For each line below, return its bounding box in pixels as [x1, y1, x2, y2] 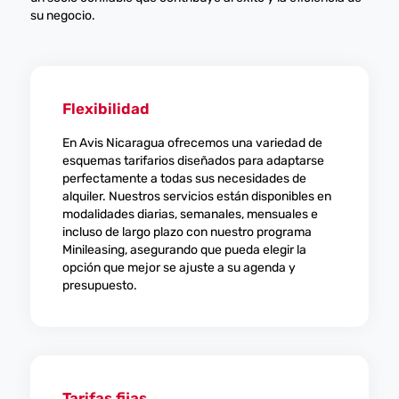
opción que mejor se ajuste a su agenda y [61, 260, 296, 275]
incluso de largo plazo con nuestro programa [61, 224, 312, 240]
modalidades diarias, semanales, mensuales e [61, 207, 318, 222]
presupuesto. [61, 278, 137, 293]
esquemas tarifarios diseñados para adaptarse [61, 153, 324, 168]
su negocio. [29, 8, 95, 23]
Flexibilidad [61, 100, 150, 118]
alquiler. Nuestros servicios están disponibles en [61, 189, 331, 204]
